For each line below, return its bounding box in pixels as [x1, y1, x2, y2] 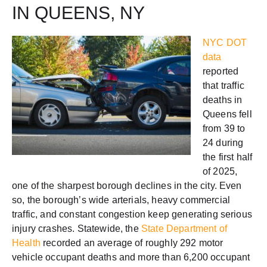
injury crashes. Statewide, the [12, 223, 139, 234]
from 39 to [203, 123, 246, 133]
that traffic [203, 80, 244, 91]
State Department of [138, 223, 228, 234]
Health [12, 237, 41, 248]
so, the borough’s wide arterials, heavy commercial [12, 194, 231, 205]
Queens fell [203, 108, 252, 119]
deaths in [203, 94, 243, 105]
